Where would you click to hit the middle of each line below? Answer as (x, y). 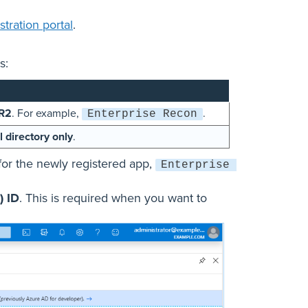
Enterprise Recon (142, 114)
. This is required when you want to (113, 198)
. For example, (46, 113)
